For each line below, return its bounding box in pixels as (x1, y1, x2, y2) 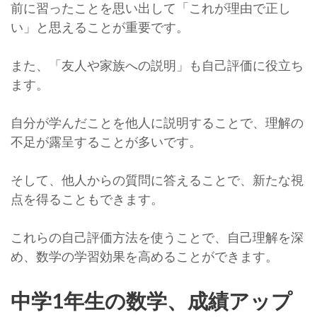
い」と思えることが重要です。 (11, 19, 189, 35)
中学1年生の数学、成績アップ (11, 288, 292, 313)
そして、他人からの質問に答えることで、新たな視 (11, 172, 304, 188)
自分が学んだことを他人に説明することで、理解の (11, 115, 304, 130)
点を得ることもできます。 (11, 191, 163, 207)
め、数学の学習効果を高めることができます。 (11, 248, 278, 264)
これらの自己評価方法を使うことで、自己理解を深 (11, 229, 304, 245)
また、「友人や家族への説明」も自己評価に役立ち (11, 57, 304, 73)
